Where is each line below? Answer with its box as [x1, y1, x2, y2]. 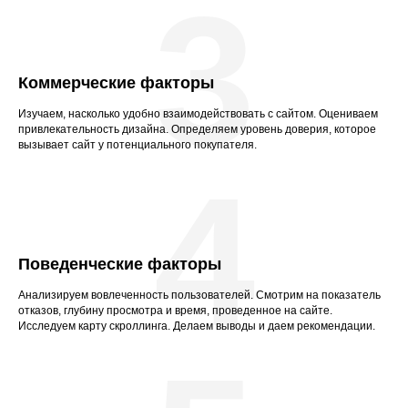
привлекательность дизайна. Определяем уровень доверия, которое [18, 123, 376, 137]
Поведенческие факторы [18, 255, 221, 274]
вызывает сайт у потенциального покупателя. [18, 138, 257, 152]
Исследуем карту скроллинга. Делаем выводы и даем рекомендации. [18, 320, 375, 333]
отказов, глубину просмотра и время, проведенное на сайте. [18, 304, 332, 318]
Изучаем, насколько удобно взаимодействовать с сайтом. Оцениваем [18, 107, 378, 121]
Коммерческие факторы [18, 74, 214, 93]
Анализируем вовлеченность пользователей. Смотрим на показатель [18, 289, 381, 302]
